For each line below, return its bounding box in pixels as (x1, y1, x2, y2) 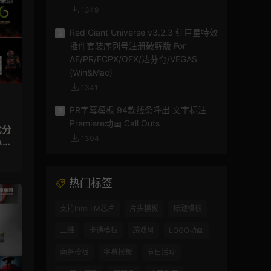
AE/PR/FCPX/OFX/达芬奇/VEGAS (70, 54, 197, 65)
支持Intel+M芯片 (60, 204, 115, 214)
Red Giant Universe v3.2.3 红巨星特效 (70, 27, 218, 38)
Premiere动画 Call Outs (70, 118, 160, 129)
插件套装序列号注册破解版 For (70, 41, 186, 51)
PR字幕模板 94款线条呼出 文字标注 (70, 105, 206, 116)
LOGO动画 (169, 226, 204, 235)
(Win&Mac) (70, 67, 113, 78)
